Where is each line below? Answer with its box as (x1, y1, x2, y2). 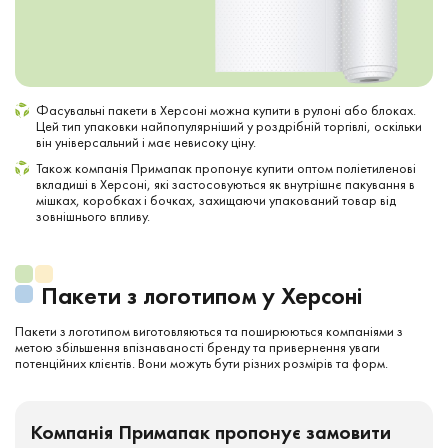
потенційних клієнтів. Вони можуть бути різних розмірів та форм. (15, 354, 388, 372)
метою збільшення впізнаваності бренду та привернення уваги (15, 338, 380, 356)
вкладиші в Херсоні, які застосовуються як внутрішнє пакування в (36, 175, 415, 193)
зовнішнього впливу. (36, 207, 150, 225)
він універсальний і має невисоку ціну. (36, 133, 256, 151)
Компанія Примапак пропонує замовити (30, 419, 391, 445)
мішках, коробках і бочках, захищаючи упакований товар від (36, 191, 396, 209)
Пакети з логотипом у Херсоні (41, 280, 362, 311)
